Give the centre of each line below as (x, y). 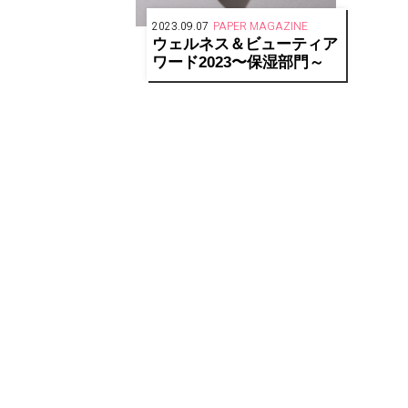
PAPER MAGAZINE (260, 27)
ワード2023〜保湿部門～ (238, 63)
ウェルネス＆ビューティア (245, 45)
